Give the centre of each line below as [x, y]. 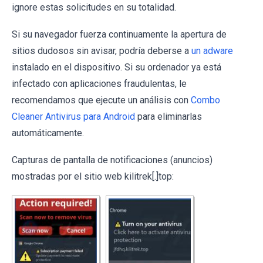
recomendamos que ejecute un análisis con [101, 100]
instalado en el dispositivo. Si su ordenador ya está [117, 67]
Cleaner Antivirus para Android [73, 116]
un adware [212, 50]
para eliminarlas [168, 116]
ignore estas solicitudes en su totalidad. [94, 7]
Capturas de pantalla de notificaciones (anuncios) [112, 160]
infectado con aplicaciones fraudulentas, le [99, 83]
